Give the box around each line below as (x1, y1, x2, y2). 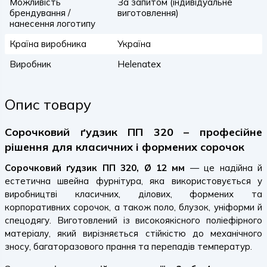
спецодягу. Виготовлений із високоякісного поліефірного (5, 215, 262, 226)
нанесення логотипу (10, 18, 95, 29)
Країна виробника (10, 38, 86, 49)
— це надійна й (185, 162, 263, 173)
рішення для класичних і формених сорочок (5, 140, 244, 154)
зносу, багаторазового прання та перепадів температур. (5, 241, 252, 252)
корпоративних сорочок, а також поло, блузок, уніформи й (5, 201, 262, 213)
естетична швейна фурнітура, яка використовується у (5, 175, 262, 187)
